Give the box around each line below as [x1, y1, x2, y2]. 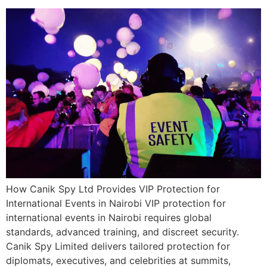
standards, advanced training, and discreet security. [6, 226, 239, 238]
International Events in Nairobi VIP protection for [6, 197, 226, 210]
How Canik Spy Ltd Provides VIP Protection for [6, 183, 220, 195]
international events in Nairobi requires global [6, 212, 212, 224]
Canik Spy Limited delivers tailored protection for [6, 240, 230, 253]
